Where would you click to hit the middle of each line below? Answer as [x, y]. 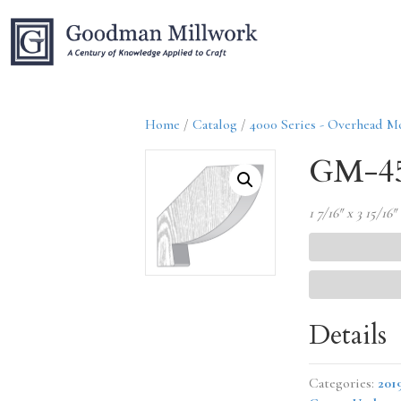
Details [347, 336]
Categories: [343, 384]
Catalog [215, 125]
